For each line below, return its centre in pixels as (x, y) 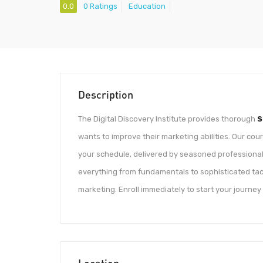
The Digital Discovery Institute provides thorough (168, 119)
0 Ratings (100, 6)
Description (106, 95)
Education (147, 6)
